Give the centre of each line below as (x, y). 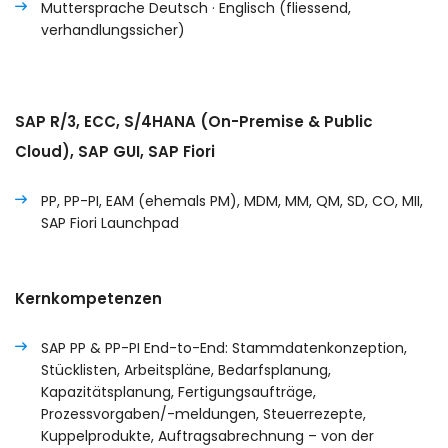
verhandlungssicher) (113, 30)
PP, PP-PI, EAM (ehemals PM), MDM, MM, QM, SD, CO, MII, (232, 201)
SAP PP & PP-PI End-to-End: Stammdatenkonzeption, (224, 348)
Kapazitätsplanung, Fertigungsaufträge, (178, 392)
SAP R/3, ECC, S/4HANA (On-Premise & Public (194, 122)
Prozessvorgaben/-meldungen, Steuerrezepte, (203, 414)
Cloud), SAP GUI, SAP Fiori (115, 152)
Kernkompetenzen (88, 299)
